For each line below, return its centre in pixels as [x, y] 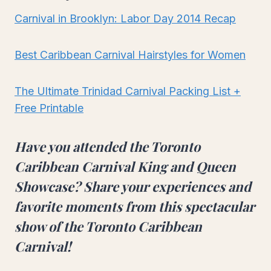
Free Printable [49, 108]
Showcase [44, 186]
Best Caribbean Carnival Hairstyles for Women [130, 54]
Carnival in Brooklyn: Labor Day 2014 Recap [125, 18]
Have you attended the [83, 146]
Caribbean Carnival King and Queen [125, 166]
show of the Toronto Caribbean [108, 226]
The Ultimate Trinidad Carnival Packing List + [128, 91]
